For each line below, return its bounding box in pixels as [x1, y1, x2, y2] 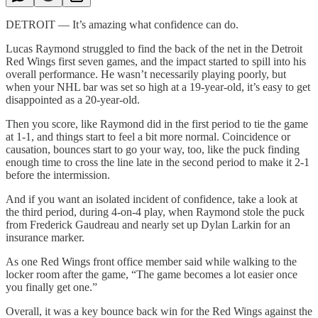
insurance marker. [6, 231, 84, 243]
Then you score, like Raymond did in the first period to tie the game [6, 117, 308, 130]
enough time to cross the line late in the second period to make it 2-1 [6, 155, 309, 168]
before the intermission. [6, 168, 110, 181]
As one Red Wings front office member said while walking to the [6, 255, 297, 268]
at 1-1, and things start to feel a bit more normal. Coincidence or [6, 130, 290, 143]
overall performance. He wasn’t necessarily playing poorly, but [6, 67, 286, 80]
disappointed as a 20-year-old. [6, 93, 140, 106]
